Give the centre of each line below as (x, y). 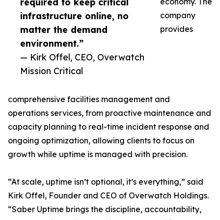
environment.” (52, 43)
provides (177, 29)
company (178, 15)
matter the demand (64, 30)
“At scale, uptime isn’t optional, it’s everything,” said (106, 182)
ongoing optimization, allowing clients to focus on (101, 141)
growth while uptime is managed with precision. (98, 154)
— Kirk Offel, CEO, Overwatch (82, 57)
